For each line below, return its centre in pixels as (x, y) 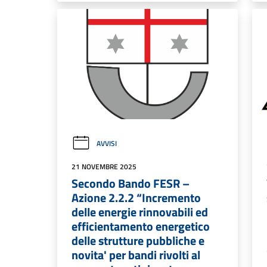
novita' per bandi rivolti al (136, 255)
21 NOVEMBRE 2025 (104, 167)
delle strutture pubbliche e (138, 241)
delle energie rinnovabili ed (140, 212)
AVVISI (107, 144)
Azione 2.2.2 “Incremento (136, 198)
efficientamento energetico (141, 226)
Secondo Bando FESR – (131, 184)
